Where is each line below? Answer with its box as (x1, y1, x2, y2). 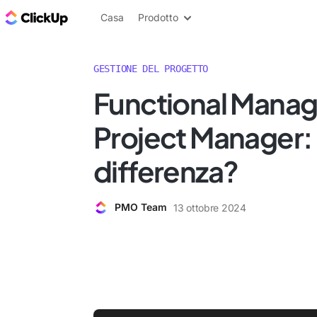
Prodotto (138, 11, 178, 23)
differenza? (93, 153, 238, 189)
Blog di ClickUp (71, 9, 155, 25)
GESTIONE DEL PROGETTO (93, 63, 209, 74)
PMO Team (115, 201, 167, 213)
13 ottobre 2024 (173, 201, 246, 214)
